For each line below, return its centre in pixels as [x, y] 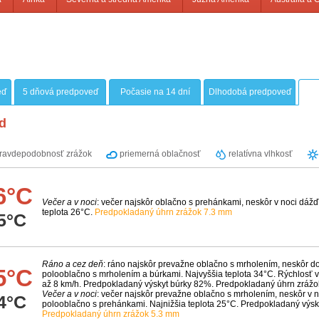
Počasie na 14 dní [155, 92]
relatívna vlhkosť [260, 154]
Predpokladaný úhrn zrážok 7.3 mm [163, 213]
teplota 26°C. [68, 213]
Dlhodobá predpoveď [250, 92]
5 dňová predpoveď [60, 92]
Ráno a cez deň [73, 265]
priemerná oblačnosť [159, 154]
